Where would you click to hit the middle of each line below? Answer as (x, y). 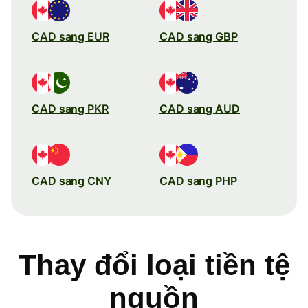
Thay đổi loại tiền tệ (154, 265)
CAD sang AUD (200, 108)
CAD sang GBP (199, 36)
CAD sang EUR (70, 36)
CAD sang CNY (71, 180)
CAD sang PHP (198, 180)
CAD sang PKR (70, 108)
